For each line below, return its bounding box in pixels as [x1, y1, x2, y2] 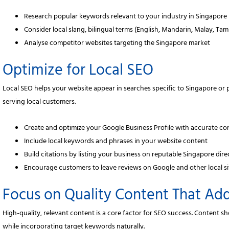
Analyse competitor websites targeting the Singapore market [24, 37, 211, 51]
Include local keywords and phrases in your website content [24, 134, 208, 149]
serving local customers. [3, 96, 76, 110]
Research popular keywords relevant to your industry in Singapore [24, 10, 227, 25]
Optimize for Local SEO [3, 58, 154, 87]
